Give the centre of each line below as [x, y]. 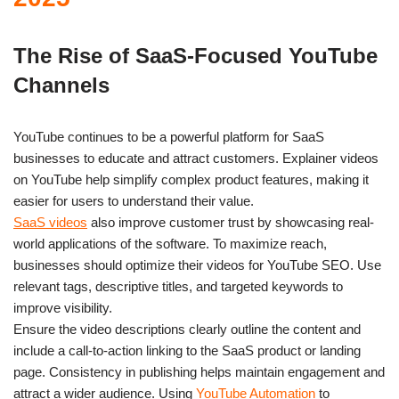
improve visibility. [63, 307]
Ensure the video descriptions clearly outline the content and [187, 329]
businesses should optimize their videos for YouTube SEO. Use [197, 265]
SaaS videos [50, 222]
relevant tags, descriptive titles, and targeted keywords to [178, 286]
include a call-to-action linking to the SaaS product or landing [187, 350]
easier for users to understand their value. [134, 200]
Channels [61, 85]
